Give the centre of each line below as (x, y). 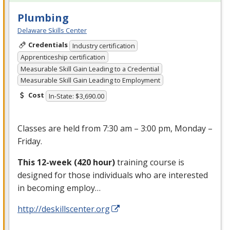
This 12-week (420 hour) (66, 162)
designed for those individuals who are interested (113, 175)
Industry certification (103, 45)
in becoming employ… (59, 188)
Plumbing (43, 17)
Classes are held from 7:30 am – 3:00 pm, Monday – (115, 128)
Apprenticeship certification (63, 57)
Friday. (30, 141)
